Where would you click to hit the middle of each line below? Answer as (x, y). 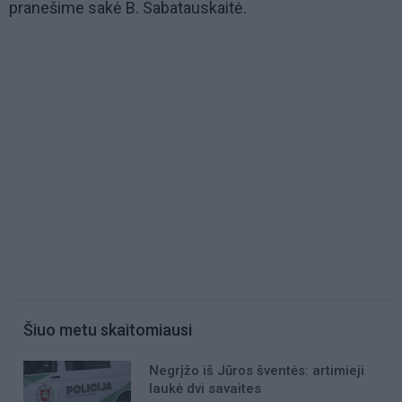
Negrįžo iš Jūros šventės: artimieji (257, 371)
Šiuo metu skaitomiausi (108, 330)
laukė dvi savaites (205, 389)
